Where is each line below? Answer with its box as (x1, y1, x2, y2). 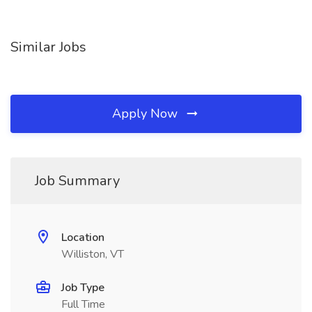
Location (61, 230, 104, 245)
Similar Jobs (10, 38, 86, 56)
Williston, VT (61, 247, 124, 262)
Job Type (61, 280, 104, 295)
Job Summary (35, 171, 120, 190)
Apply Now (112, 105, 181, 122)
